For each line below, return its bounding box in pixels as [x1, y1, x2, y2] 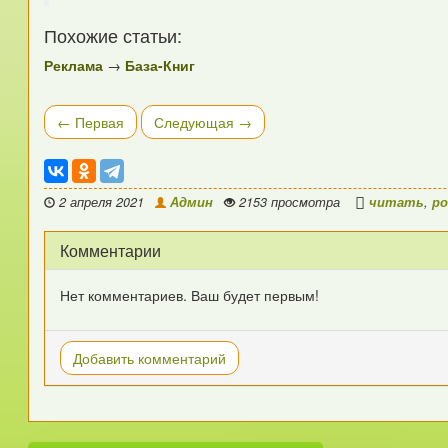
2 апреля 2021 [59, 193, 145, 212]
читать [369, 193, 425, 212]
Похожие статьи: [44, 22, 183, 49]
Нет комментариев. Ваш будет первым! [60, 285, 320, 306]
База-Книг [125, 55, 196, 76]
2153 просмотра [235, 193, 345, 212]
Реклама [44, 55, 104, 76]
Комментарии [60, 239, 162, 263]
